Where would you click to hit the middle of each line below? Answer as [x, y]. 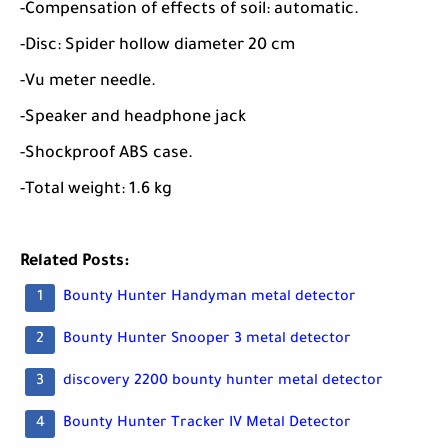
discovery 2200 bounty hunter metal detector [223, 382]
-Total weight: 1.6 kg [96, 190]
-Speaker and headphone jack [133, 118]
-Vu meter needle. [88, 82]
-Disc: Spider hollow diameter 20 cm [157, 46]
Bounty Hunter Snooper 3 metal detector [207, 340]
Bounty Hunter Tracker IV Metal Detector [207, 424]
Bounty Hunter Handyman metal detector [209, 298]
